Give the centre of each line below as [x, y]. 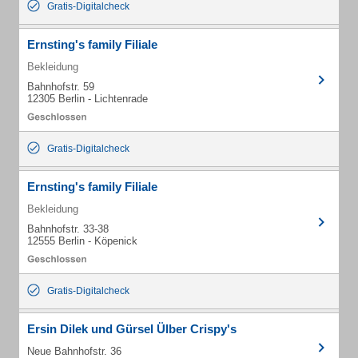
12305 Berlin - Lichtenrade [88, 99]
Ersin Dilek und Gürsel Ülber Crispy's [132, 329]
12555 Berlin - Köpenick [82, 241]
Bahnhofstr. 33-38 [68, 229]
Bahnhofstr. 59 [61, 87]
